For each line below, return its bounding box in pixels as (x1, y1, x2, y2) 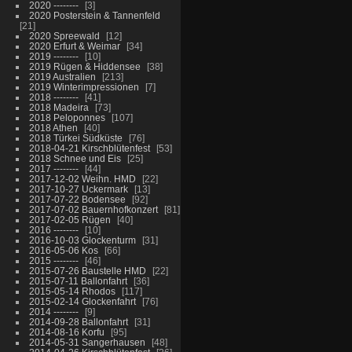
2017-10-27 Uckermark (28, 184, 128, 194)
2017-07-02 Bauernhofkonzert (28, 204, 158, 214)
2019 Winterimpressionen (28, 82, 139, 92)
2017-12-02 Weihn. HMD (28, 174, 136, 184)
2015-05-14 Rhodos (28, 286, 115, 296)
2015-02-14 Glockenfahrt (28, 296, 136, 306)
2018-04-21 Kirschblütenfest (28, 143, 150, 153)
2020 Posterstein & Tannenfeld (28, 10, 160, 20)
